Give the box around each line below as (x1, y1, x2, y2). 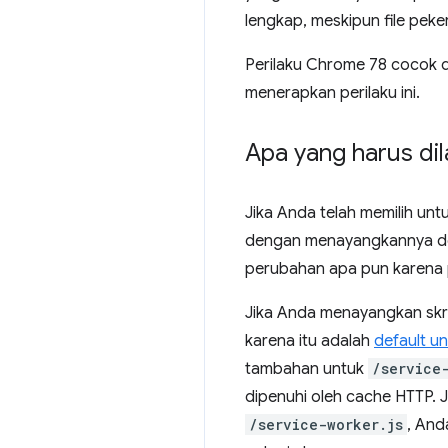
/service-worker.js (249, 415, 403, 434)
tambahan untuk (245, 359, 368, 379)
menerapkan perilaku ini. (245, 83, 420, 103)
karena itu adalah (245, 331, 374, 351)
